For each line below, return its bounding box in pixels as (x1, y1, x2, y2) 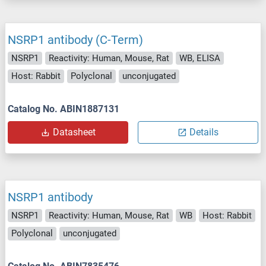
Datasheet (52, 126, 96, 138)
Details (189, 126, 218, 138)
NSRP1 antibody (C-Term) (8, 32, 143, 47)
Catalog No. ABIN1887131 (8, 103, 119, 115)
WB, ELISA (179, 52, 220, 64)
